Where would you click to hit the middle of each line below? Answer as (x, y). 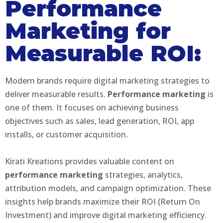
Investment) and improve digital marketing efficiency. (107, 215)
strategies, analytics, (143, 174)
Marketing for (88, 30)
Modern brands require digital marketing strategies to (107, 80)
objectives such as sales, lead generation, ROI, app (100, 121)
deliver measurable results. (56, 94)
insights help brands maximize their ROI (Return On (103, 201)
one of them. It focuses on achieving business (92, 107)
